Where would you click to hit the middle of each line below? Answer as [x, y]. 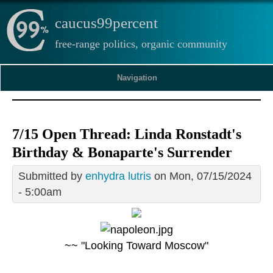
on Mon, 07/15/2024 [201, 176]
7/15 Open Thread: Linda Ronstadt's [127, 134]
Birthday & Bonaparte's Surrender [122, 153]
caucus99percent [106, 23]
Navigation [137, 78]
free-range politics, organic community [141, 44]
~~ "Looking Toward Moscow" [136, 246]
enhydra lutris [118, 176]
